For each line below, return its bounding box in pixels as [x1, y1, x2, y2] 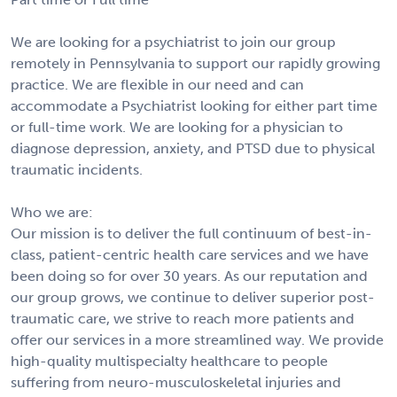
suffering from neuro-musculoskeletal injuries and [11, 373, 341, 391]
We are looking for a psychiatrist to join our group [11, 33, 336, 51]
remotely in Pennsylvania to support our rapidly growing [11, 54, 380, 72]
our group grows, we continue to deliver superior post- [11, 288, 375, 306]
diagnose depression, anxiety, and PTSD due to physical [11, 139, 375, 157]
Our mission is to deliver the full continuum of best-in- [11, 224, 372, 242]
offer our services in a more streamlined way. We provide [11, 331, 384, 348]
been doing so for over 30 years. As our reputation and [11, 267, 368, 284]
